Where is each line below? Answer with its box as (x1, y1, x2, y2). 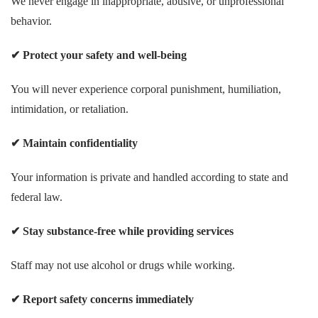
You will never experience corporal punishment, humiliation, (11, 83, 281, 95)
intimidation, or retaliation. (11, 103, 128, 115)
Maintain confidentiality (20, 137, 138, 149)
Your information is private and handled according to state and (11, 171, 288, 183)
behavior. (11, 15, 52, 27)
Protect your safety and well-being (20, 49, 187, 61)
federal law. (11, 191, 62, 203)
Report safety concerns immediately (20, 293, 194, 305)
